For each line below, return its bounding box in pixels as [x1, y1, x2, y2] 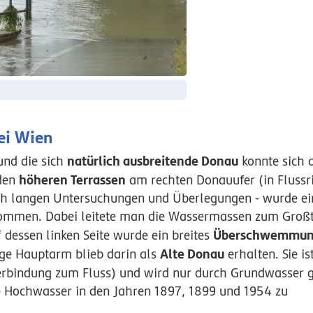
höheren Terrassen [19, 172, 126, 187]
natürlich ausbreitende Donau [67, 153, 239, 168]
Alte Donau [160, 246, 225, 261]
